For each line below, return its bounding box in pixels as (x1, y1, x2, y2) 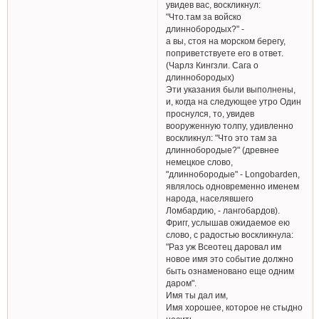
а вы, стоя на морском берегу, (166, 36, 286, 46)
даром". (166, 278, 197, 288)
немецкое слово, (166, 157, 234, 167)
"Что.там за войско (166, 12, 242, 22)
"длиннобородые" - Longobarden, (166, 169, 300, 179)
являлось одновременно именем (166, 182, 300, 192)
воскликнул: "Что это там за (166, 133, 278, 143)
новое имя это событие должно (166, 254, 294, 264)
